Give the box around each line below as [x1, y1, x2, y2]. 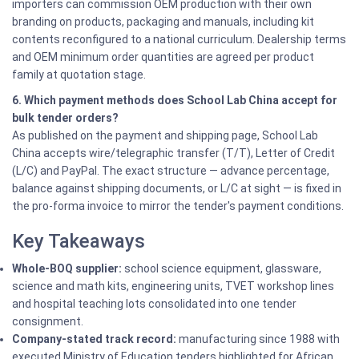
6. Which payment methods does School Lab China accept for [12, 94, 337, 107]
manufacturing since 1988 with [176, 333, 340, 345]
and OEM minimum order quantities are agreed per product [12, 50, 314, 63]
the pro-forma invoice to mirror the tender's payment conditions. [12, 200, 344, 212]
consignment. [12, 315, 83, 328]
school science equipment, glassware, [122, 262, 321, 275]
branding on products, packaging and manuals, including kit [12, 15, 314, 28]
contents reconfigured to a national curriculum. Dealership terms [12, 33, 346, 46]
